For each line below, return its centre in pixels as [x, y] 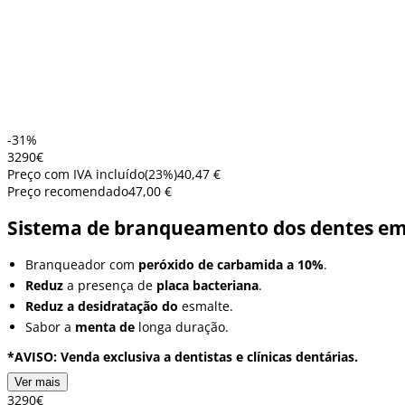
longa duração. [182, 327]
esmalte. [206, 306]
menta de [105, 327]
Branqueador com [82, 265]
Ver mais [38, 382]
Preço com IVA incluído [76, 174]
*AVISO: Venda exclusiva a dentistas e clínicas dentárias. [183, 357]
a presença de [110, 286]
